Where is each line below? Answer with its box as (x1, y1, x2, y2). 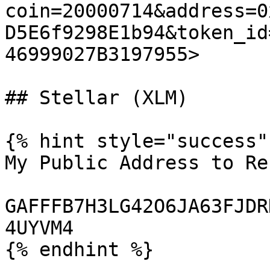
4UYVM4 (5, 217, 74, 239)
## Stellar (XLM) (5, 87, 188, 108)
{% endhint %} (5, 239, 154, 260)
